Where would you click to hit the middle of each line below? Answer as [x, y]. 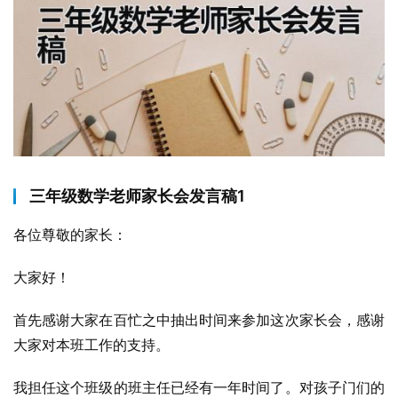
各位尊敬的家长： [70, 235]
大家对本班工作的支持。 [92, 345]
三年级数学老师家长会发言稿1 [137, 196]
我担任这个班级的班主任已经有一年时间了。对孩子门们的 [199, 387]
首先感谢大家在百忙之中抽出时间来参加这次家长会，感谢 [199, 320]
